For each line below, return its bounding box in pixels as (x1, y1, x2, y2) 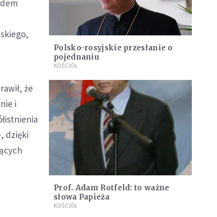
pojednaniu (54, 52, 99, 62)
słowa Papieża (54, 192, 109, 201)
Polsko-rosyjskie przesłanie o (54, 43, 173, 53)
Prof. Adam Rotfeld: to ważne (54, 183, 170, 192)
